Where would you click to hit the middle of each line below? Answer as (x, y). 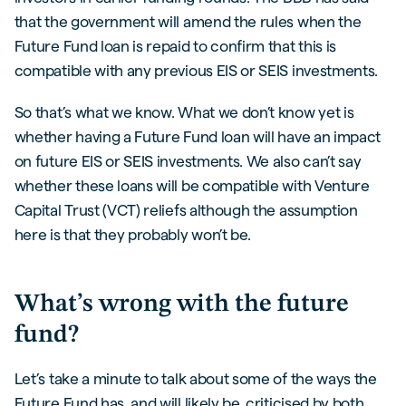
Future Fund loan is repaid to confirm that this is (175, 45)
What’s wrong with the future (181, 304)
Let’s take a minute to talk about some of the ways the (195, 379)
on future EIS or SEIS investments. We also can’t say (188, 160)
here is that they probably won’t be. (132, 234)
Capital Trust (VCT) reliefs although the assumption (186, 209)
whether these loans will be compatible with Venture (192, 185)
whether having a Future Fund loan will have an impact (198, 136)
